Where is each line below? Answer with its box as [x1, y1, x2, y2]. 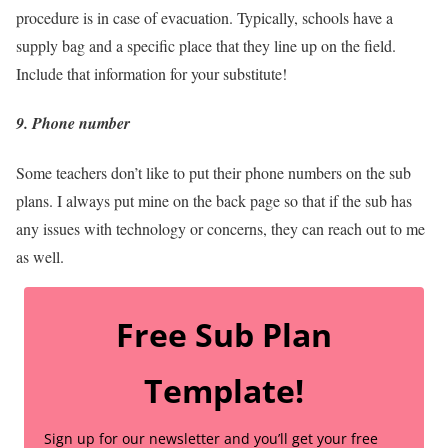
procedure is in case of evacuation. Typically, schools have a [16, 7, 393, 29]
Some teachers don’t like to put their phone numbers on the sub [16, 161, 411, 183]
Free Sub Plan [116, 312, 332, 356]
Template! [144, 368, 304, 412]
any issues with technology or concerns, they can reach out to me [16, 217, 425, 239]
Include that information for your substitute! [16, 63, 287, 85]
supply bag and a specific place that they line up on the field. [16, 35, 396, 57]
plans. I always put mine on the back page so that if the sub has [16, 189, 412, 211]
